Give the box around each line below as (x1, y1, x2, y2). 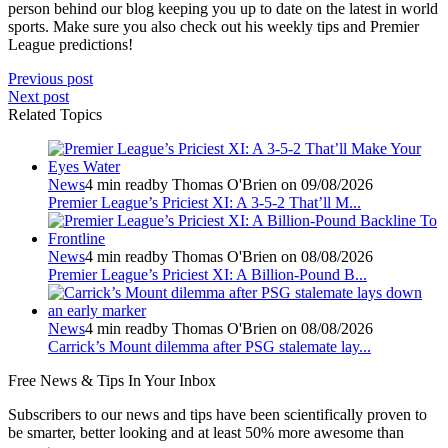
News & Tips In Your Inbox (36, 371, 216, 389)
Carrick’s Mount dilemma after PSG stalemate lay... (48, 337, 371, 355)
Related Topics (8, 105, 102, 123)
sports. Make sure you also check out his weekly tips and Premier (8, 17, 419, 35)
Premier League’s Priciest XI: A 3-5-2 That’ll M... (48, 193, 361, 211)
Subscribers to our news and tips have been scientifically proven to (8, 405, 427, 423)
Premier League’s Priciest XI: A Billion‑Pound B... (48, 265, 367, 283)
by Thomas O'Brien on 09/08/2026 (152, 175, 373, 193)
